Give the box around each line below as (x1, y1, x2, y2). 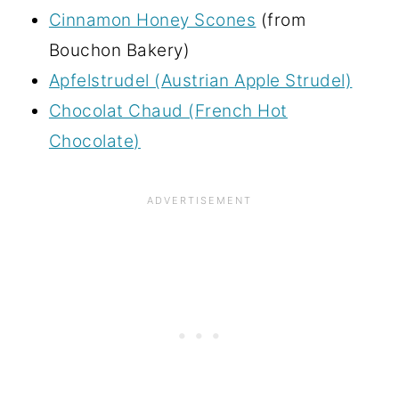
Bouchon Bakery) (48, 40, 191, 61)
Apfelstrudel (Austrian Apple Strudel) (48, 70, 353, 92)
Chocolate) (48, 131, 141, 152)
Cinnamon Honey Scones (48, 10, 256, 31)
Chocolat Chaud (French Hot (48, 101, 288, 122)
